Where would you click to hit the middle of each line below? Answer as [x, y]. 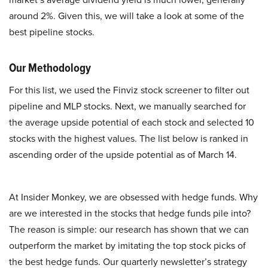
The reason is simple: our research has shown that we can [129, 229]
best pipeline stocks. [52, 32]
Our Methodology [50, 68]
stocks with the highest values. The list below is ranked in [129, 138]
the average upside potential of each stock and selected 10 [132, 122]
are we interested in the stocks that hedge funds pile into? [130, 213]
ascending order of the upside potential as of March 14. [123, 155]
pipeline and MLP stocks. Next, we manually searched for [127, 106]
